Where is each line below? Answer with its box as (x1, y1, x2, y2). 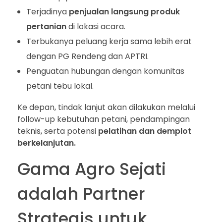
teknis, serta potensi (17, 125, 98, 137)
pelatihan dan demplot (98, 125, 191, 137)
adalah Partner (17, 182, 145, 206)
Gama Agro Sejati (17, 157, 166, 181)
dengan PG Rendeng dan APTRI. (26, 50, 149, 62)
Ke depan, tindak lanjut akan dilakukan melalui (17, 101, 195, 113)
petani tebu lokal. (26, 80, 94, 92)
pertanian (26, 20, 66, 32)
